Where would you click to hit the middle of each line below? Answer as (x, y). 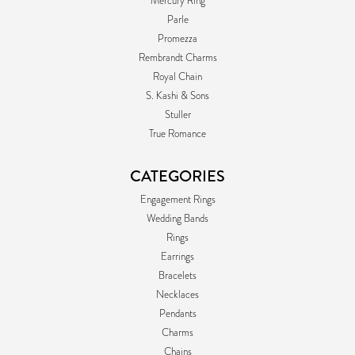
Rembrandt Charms (177, 58)
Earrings (177, 257)
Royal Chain (177, 77)
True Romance (177, 134)
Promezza (177, 39)
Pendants (177, 314)
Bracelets (177, 276)
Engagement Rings (177, 200)
